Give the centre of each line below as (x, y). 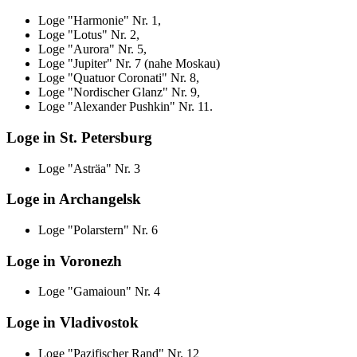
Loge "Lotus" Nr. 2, (89, 35)
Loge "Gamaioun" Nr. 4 (99, 292)
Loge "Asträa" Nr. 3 (89, 168)
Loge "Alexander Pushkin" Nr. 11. (126, 107)
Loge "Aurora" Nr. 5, (92, 49)
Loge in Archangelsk (74, 199)
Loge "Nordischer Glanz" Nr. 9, (119, 92)
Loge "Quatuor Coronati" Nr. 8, (119, 78)
